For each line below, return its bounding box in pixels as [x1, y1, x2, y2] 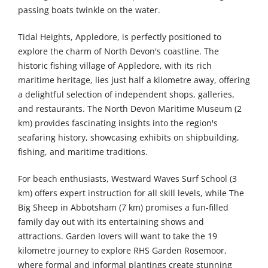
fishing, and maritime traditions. [18, 146, 148, 158]
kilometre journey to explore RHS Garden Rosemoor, [18, 245, 227, 257]
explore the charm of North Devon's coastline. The [18, 45, 219, 57]
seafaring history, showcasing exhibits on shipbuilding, [18, 132, 239, 144]
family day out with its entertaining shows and [18, 216, 204, 228]
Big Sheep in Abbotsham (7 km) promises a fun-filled [18, 202, 229, 214]
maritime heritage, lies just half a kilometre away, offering [18, 74, 250, 86]
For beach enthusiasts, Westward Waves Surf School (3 [18, 173, 237, 185]
